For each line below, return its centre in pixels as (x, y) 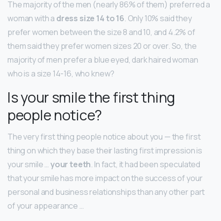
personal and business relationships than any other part (106, 192)
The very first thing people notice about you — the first (104, 136)
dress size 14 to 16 (90, 18)
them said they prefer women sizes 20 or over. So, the (102, 46)
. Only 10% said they (158, 18)
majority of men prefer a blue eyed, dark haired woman (103, 59)
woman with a (32, 18)
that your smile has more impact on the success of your (105, 178)
